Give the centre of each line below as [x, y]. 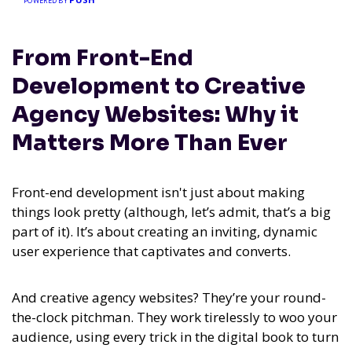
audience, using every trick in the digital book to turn [175, 337]
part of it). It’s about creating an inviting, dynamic [165, 232]
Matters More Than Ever [150, 143]
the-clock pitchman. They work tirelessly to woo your [174, 317]
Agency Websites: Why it [155, 115]
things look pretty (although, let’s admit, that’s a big [171, 212]
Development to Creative [159, 86]
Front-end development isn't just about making [158, 192]
